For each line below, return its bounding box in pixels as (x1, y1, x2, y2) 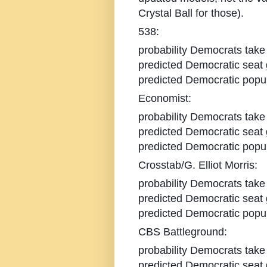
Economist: (138, 92, 191, 105)
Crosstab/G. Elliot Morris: (138, 159, 257, 172)
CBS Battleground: (138, 226, 227, 238)
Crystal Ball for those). (138, 7, 244, 20)
